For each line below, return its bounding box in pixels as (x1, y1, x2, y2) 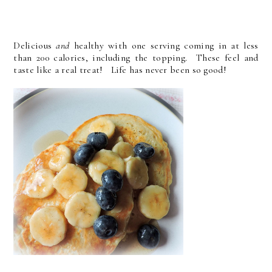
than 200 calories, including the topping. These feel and (13, 52, 259, 64)
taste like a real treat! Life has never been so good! (13, 64, 226, 76)
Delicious (13, 39, 56, 52)
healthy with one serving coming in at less (69, 39, 259, 52)
